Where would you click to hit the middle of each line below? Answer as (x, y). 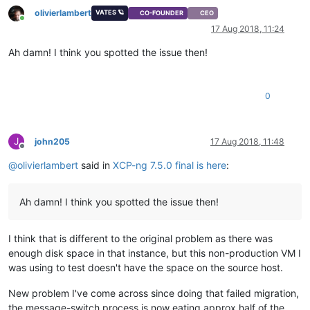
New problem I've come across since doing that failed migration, (154, 293)
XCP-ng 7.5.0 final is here (170, 165)
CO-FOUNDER (162, 13)
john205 (52, 142)
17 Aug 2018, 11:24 (248, 29)
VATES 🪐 (109, 12)
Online (34, 24)
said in (95, 165)
